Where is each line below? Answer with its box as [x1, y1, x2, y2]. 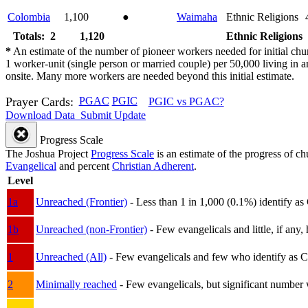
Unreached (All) [36, 250, 107, 263]
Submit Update [78, 109, 146, 121]
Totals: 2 [13, 30, 56, 42]
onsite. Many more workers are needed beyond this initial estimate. [5, 69, 294, 82]
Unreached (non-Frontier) [36, 223, 147, 235]
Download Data [5, 109, 75, 121]
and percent [56, 159, 112, 172]
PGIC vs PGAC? [148, 96, 224, 108]
